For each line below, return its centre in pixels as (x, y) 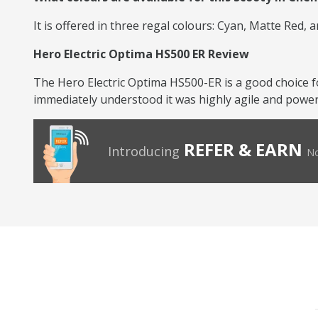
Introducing (144, 151)
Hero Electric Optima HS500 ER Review (141, 54)
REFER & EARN (243, 149)
